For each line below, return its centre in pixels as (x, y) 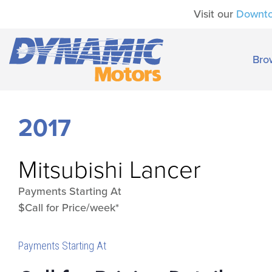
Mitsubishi (71, 170)
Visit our (215, 14)
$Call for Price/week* (69, 207)
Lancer (165, 170)
